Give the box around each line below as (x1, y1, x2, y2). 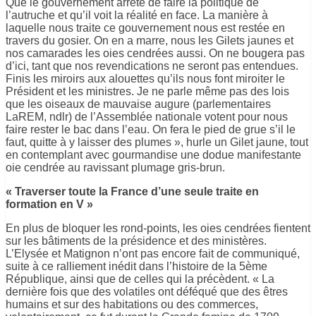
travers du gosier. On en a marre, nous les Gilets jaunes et (6, 34, 293, 47)
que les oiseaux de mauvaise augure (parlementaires (6, 97, 271, 110)
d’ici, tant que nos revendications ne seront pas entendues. (6, 59, 298, 72)
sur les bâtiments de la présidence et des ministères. (6, 234, 267, 247)
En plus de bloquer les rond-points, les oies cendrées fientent (6, 221, 310, 234)
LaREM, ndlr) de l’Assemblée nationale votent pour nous (6, 110, 288, 123)
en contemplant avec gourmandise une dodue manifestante (6, 148, 301, 161)
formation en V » (6, 197, 93, 210)
